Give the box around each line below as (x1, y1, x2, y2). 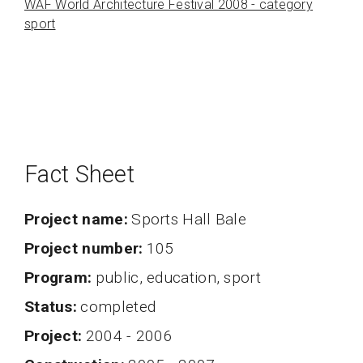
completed (80, 297, 156, 316)
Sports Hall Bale (131, 209, 247, 228)
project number (34, 238, 139, 258)
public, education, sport (95, 267, 261, 287)
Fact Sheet (24, 160, 135, 189)
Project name (34, 209, 124, 228)
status (34, 297, 73, 316)
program (34, 267, 88, 287)
